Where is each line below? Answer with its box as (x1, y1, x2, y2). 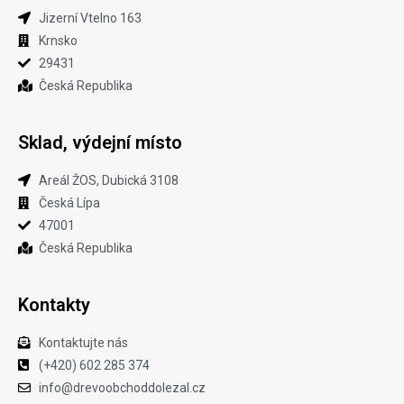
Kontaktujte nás (38, 335, 128, 350)
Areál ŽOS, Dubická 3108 (38, 172, 179, 188)
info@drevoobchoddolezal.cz (38, 380, 206, 395)
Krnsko (38, 32, 78, 48)
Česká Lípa (38, 195, 100, 210)
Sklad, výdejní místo (18, 131, 182, 153)
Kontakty (18, 293, 90, 316)
